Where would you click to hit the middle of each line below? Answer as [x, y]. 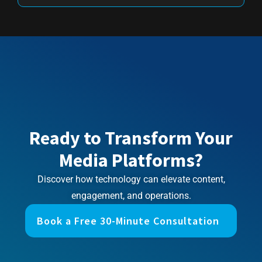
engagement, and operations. [131, 196]
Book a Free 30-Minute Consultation [131, 221]
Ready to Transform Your [131, 138]
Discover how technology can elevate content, [131, 180]
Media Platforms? [131, 161]
